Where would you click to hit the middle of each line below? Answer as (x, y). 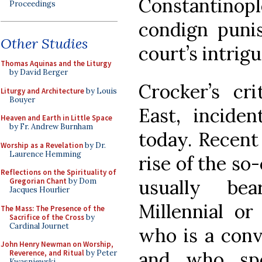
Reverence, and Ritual (47, 253)
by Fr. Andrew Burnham (51, 127)
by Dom (82, 181)
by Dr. (94, 145)
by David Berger (39, 72)
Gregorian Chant (38, 181)
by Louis (101, 91)
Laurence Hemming (45, 154)
